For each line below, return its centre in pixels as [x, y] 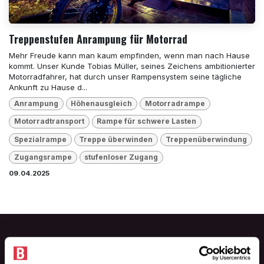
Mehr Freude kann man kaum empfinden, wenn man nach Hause [129, 55]
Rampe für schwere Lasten [147, 121]
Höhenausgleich [102, 104]
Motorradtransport [49, 121]
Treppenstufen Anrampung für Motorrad [98, 39]
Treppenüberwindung [206, 139]
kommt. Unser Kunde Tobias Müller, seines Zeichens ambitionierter [132, 66]
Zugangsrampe [43, 157]
